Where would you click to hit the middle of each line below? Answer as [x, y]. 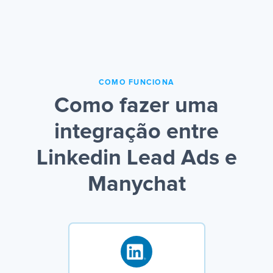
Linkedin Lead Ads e [136, 159]
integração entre [136, 133]
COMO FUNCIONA [136, 83]
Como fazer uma [136, 106]
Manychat [136, 185]
